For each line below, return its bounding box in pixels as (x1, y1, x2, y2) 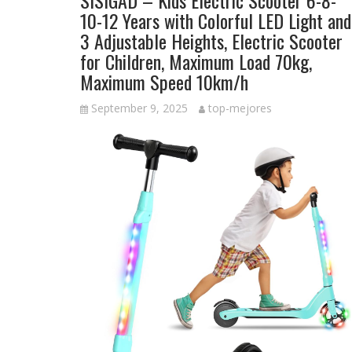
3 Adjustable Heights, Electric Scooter (80, 27, 343, 56)
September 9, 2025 (91, 101, 188, 116)
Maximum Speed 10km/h (80, 68, 248, 97)
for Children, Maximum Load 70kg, (80, 47, 312, 76)
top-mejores (208, 101, 272, 116)
